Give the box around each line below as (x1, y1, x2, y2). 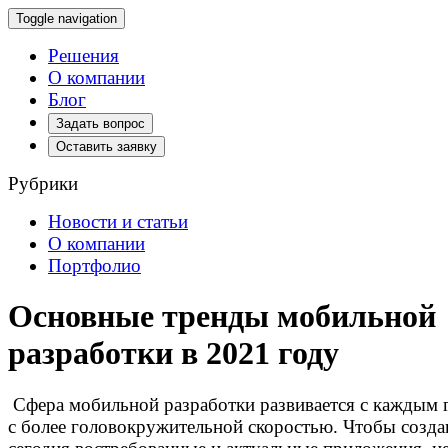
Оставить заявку (56, 139, 157, 154)
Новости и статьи (48, 211, 188, 232)
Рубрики (8, 173, 78, 194)
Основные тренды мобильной (8, 298, 436, 335)
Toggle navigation (16, 11, 117, 26)
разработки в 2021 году (8, 335, 339, 372)
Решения (48, 45, 119, 66)
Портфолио (48, 255, 141, 276)
